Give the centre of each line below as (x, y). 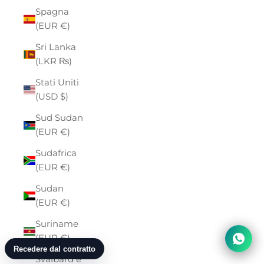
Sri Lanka (56, 47)
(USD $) (64, 97)
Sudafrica (56, 153)
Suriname (57, 224)
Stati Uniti (57, 82)
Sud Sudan (59, 118)
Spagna (52, 12)
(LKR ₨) (65, 61)
